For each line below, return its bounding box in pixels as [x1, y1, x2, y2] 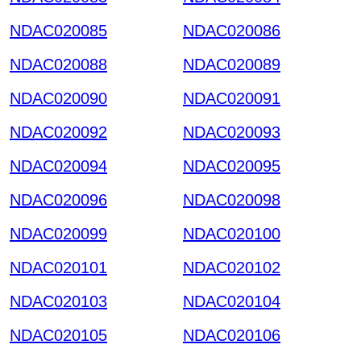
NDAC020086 [183, 21, 280, 39]
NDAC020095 [183, 156, 280, 175]
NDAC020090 [10, 89, 107, 107]
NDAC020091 [183, 89, 280, 107]
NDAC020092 [10, 122, 107, 141]
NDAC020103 [10, 292, 107, 310]
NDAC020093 [183, 122, 280, 141]
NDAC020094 [10, 156, 107, 175]
